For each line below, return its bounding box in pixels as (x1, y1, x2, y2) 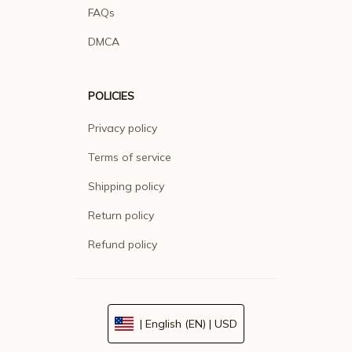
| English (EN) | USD (140, 317, 237, 332)
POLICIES (88, 89, 134, 104)
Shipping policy (88, 179, 164, 194)
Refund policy (88, 237, 157, 252)
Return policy (88, 208, 154, 223)
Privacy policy (88, 121, 157, 136)
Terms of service (88, 150, 171, 165)
